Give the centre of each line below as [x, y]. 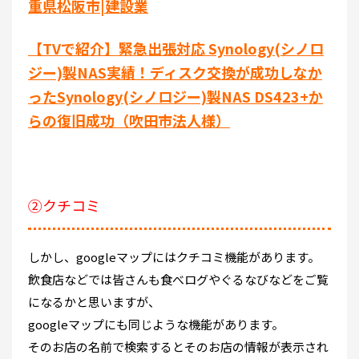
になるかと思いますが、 [94, 301]
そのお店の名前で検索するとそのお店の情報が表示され [178, 346]
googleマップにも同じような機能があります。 [156, 324]
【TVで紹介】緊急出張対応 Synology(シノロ [176, 48]
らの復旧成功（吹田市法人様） [129, 120]
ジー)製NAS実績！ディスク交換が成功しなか [175, 72]
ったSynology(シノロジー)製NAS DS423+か [175, 96]
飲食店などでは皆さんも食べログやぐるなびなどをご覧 [178, 279]
